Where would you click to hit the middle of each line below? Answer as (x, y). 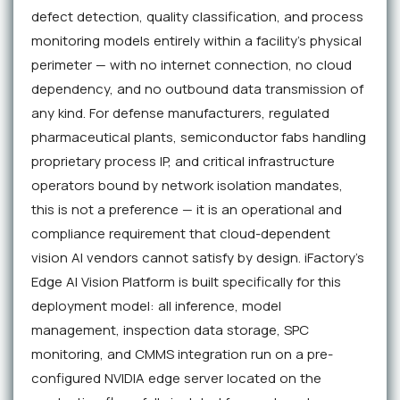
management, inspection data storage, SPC (170, 330)
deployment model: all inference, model (156, 306)
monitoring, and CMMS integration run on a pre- (182, 354)
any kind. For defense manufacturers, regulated (180, 113)
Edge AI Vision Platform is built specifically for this (186, 282)
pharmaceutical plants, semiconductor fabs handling (199, 137)
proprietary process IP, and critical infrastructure (183, 162)
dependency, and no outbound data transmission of (197, 89)
